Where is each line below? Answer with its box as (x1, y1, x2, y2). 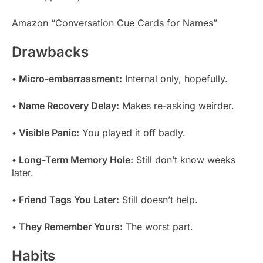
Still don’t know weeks (133, 153, 235, 166)
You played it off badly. (79, 126, 186, 139)
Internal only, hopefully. (122, 72, 228, 85)
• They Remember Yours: (12, 220, 123, 232)
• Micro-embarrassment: (12, 72, 122, 85)
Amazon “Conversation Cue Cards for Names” (12, 16, 217, 29)
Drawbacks (12, 43, 89, 60)
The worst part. (123, 220, 193, 232)
